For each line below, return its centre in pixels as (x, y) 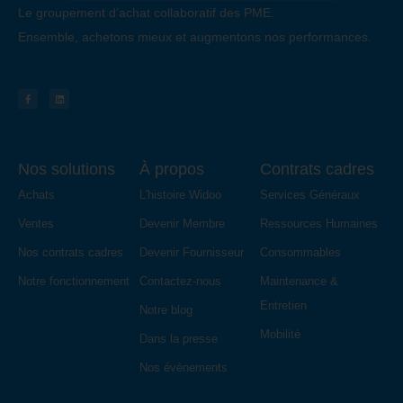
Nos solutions (67, 170)
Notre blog (166, 310)
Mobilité (281, 335)
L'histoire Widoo (180, 195)
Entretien (284, 306)
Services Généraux (310, 195)
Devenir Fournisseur (191, 253)
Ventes (36, 224)
